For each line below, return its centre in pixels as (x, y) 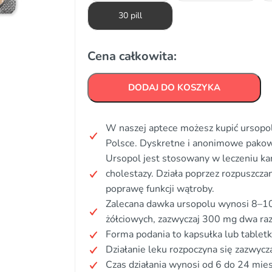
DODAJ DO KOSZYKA (174, 87)
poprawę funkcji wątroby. (160, 189)
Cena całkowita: (132, 56)
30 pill (130, 15)
